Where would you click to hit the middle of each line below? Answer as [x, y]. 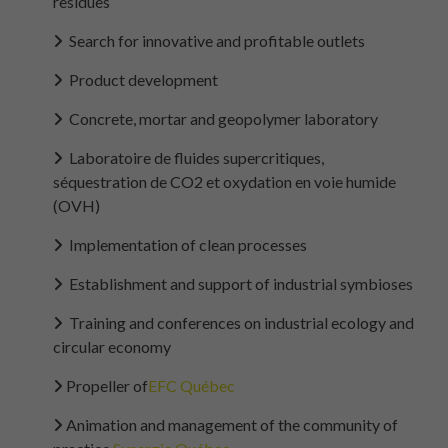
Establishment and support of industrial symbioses [237, 283]
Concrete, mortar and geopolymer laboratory [220, 118]
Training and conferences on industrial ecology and [238, 322]
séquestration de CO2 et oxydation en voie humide [224, 181]
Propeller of [105, 385]
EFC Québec [191, 385]
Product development [140, 79]
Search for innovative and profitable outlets [213, 40]
